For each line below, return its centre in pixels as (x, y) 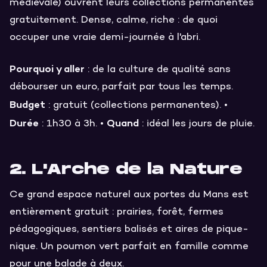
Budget (27, 105)
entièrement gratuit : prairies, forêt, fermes (117, 212)
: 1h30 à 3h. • (73, 124)
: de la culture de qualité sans (158, 70)
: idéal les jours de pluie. (197, 124)
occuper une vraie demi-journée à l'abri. (105, 38)
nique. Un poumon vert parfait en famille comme (129, 246)
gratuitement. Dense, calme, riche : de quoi (114, 21)
